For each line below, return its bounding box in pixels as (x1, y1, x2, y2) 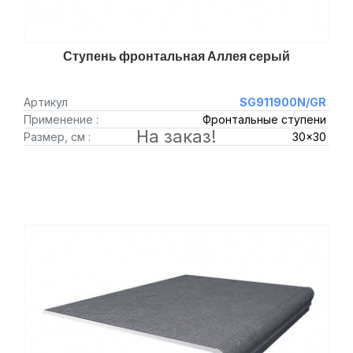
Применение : (24, 113, 98, 126)
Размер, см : (24, 130, 91, 143)
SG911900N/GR (239, 95, 326, 109)
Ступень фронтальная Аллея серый (63, 48, 290, 64)
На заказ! (136, 126, 217, 147)
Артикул (24, 95, 68, 109)
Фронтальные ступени (202, 113, 326, 126)
